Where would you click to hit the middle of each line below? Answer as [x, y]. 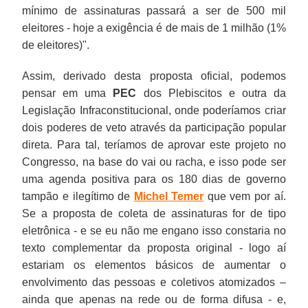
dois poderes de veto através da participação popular [154, 127]
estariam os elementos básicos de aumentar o [154, 265]
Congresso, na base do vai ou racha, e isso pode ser [154, 162]
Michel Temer [169, 196]
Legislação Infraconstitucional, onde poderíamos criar [154, 110]
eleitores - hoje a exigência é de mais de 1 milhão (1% [154, 27]
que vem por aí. [245, 196]
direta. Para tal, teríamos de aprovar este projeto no [154, 144]
